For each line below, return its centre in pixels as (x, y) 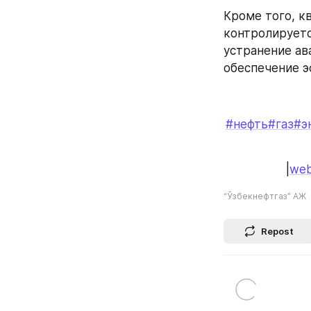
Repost (277, 231)
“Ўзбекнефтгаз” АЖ (265, 196)
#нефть (247, 124)
